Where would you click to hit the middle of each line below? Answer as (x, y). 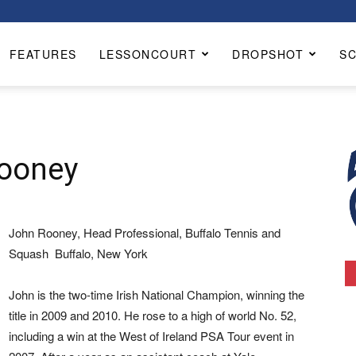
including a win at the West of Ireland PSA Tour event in (151, 336)
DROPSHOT (268, 54)
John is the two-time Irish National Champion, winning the (157, 294)
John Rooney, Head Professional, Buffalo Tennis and (145, 232)
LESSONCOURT (147, 54)
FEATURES (43, 54)
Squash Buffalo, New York (78, 253)
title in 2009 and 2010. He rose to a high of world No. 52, (153, 315)
